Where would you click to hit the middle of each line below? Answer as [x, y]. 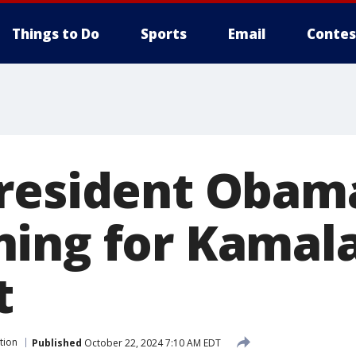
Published [57, 342]
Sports [164, 34]
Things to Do [56, 34]
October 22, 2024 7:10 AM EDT [151, 342]
